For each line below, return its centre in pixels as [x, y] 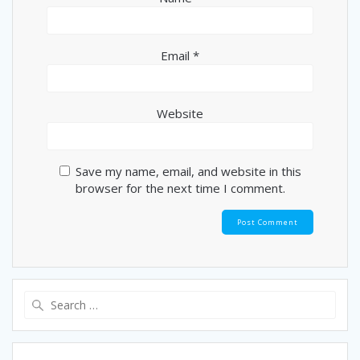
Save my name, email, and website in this [188, 171]
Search [198, 299]
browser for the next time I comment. [180, 188]
